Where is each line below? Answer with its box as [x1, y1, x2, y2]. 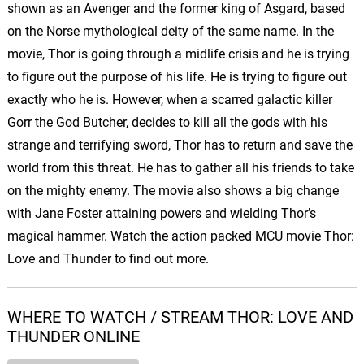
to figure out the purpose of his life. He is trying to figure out [6, 69, 347, 85]
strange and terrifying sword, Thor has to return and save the [6, 137, 353, 154]
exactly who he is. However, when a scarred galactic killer [6, 92, 332, 108]
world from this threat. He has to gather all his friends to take [6, 160, 354, 176]
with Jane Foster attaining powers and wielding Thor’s [6, 206, 316, 222]
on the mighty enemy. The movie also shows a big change [6, 183, 339, 199]
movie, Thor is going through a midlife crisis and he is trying [6, 46, 349, 63]
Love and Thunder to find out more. [6, 251, 209, 267]
